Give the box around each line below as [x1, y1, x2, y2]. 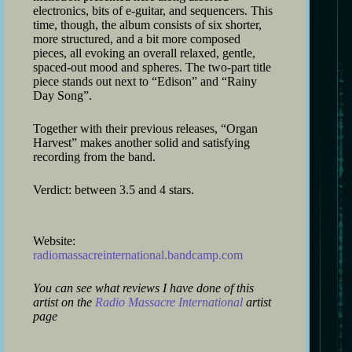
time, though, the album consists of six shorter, [33, 18, 262, 31]
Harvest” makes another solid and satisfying [33, 136, 250, 149]
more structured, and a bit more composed [33, 32, 240, 46]
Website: [33, 234, 75, 247]
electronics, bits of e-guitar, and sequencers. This [33, 4, 273, 17]
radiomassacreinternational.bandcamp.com [33, 248, 243, 262]
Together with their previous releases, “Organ [33, 122, 258, 135]
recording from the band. [33, 150, 156, 163]
